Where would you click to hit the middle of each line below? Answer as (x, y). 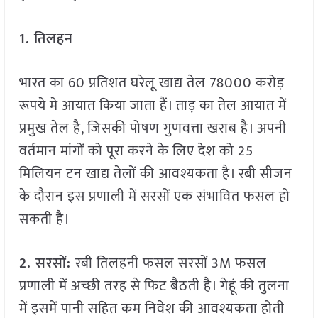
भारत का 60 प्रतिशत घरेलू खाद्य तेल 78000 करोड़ (152, 83)
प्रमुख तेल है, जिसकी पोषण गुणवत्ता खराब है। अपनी (153, 129)
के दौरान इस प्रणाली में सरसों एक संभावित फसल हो (154, 197)
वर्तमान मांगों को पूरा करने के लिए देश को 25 (136, 152)
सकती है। (44, 220)
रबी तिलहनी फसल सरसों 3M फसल (171, 264)
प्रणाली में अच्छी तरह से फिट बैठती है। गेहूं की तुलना (154, 286)
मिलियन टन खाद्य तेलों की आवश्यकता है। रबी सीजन (155, 174)
